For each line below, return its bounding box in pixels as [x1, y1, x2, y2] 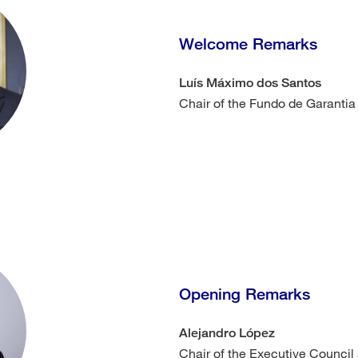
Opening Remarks [179, 284, 315, 303]
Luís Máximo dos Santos [179, 75, 321, 90]
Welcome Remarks [179, 34, 322, 53]
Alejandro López [179, 324, 275, 340]
